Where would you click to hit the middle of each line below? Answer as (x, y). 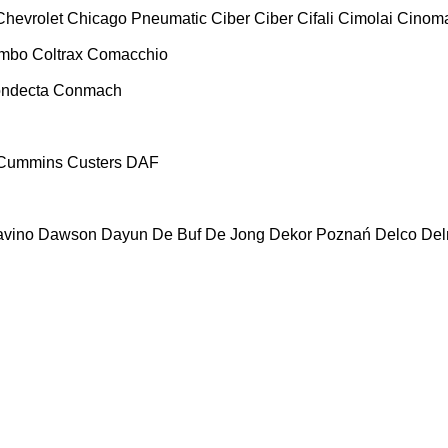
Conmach (87, 90)
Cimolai (365, 18)
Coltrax (57, 54)
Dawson (67, 234)
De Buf (176, 234)
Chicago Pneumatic (137, 18)
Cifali (315, 18)
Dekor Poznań (320, 234)
